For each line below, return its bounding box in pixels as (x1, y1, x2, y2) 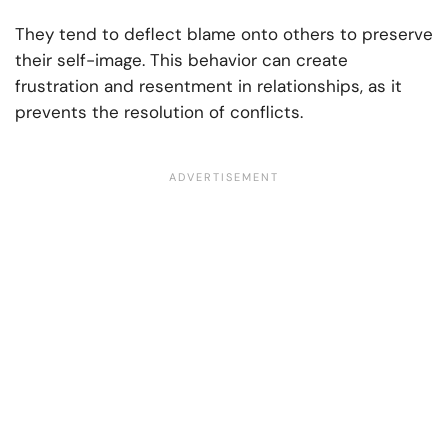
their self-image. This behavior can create (15, 49, 348, 72)
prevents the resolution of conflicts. (15, 101, 303, 124)
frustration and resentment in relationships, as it (15, 75, 402, 98)
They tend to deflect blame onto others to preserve (15, 23, 433, 46)
